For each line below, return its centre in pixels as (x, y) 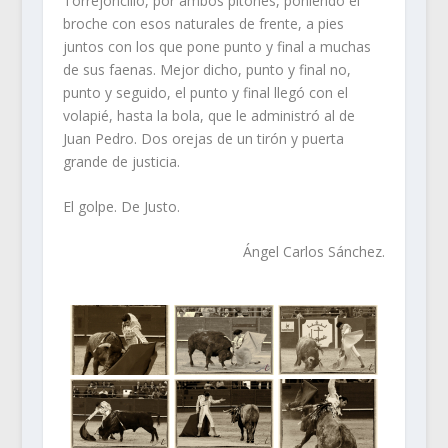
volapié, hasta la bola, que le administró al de (208, 115)
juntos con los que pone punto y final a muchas (216, 46)
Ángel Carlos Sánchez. (314, 252)
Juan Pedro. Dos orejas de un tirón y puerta (203, 138)
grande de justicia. (121, 161)
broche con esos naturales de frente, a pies (203, 23)
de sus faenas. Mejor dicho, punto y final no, (206, 69)
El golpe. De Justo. (121, 206)
